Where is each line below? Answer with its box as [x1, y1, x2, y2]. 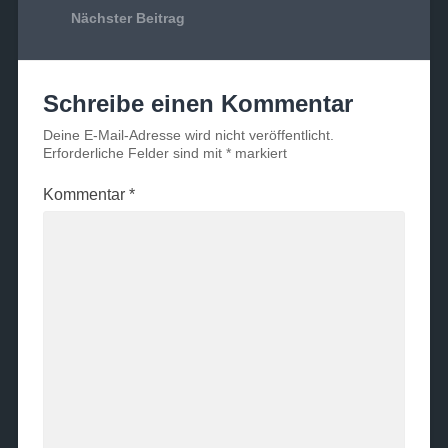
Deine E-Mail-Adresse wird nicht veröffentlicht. [42, 127, 334, 144]
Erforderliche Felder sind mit [42, 145, 226, 162]
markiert [230, 145, 287, 162]
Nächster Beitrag [70, 11, 185, 27]
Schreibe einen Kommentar [42, 90, 353, 118]
